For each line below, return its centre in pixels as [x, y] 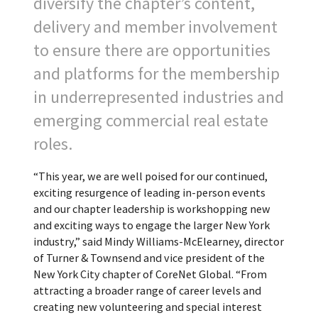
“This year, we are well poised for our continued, [150, 176]
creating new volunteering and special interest [147, 307]
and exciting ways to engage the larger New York [151, 225]
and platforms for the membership [156, 74]
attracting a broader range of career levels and [147, 291]
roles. [53, 144]
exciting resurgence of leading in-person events [149, 193]
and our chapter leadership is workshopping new [152, 209]
